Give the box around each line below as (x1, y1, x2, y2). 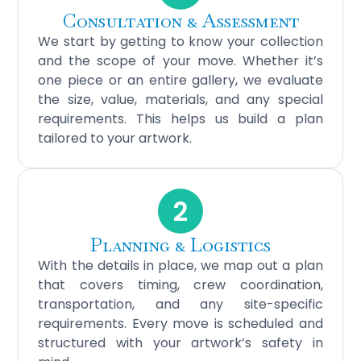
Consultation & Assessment (62, 8, 299, 34)
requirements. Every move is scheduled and (38, 314, 323, 334)
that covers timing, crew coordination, (38, 276, 323, 295)
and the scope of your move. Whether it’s (38, 52, 323, 71)
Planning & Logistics (90, 232, 271, 258)
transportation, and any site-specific (38, 295, 323, 314)
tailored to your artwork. (38, 129, 193, 148)
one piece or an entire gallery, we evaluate (38, 71, 323, 90)
